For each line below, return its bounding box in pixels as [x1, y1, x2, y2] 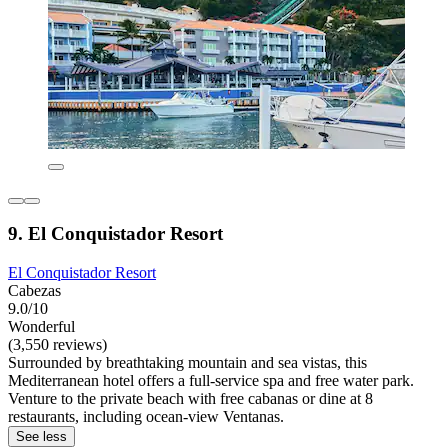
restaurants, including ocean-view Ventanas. [8, 408, 284, 426]
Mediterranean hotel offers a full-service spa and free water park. [8, 372, 414, 390]
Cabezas [8, 282, 61, 300]
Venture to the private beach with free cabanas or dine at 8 [8, 390, 373, 408]
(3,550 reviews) [8, 336, 107, 354]
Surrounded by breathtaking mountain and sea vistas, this [8, 354, 367, 372]
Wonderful [8, 318, 75, 336]
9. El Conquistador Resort [8, 223, 223, 245]
